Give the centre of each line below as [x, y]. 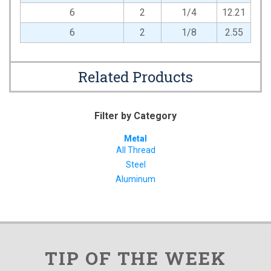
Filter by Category [135, 116]
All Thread [135, 150]
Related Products [135, 77]
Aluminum [135, 179]
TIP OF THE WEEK [135, 258]
